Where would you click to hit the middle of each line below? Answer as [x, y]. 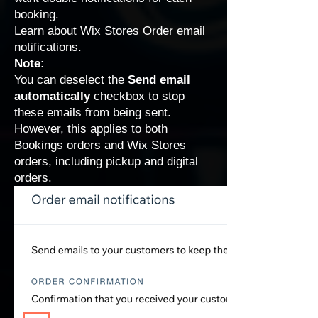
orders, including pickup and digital [106, 161]
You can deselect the [71, 80]
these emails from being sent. [93, 113]
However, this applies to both [91, 129]
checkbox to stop [139, 96]
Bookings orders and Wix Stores [100, 145]
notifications [46, 47]
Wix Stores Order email [143, 31]
